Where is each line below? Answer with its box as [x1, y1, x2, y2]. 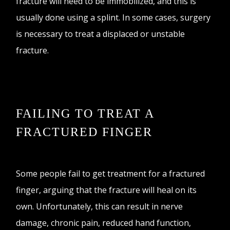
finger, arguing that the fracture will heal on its [16, 184, 197, 196]
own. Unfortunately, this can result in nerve [16, 200, 183, 212]
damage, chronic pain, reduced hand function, [16, 217, 191, 228]
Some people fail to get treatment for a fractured [16, 167, 205, 179]
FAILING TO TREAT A [16, 106, 155, 120]
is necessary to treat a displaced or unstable [16, 28, 185, 40]
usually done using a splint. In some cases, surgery [16, 11, 211, 23]
